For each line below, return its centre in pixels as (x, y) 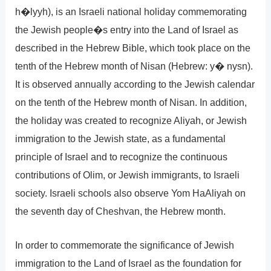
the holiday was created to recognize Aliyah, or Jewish (131, 120)
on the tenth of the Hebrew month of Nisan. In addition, (131, 102)
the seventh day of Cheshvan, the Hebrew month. (121, 211)
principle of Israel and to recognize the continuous (122, 156)
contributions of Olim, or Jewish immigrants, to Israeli (128, 175)
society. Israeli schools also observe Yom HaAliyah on (131, 193)
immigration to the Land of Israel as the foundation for (129, 263)
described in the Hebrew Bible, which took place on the (133, 47)
